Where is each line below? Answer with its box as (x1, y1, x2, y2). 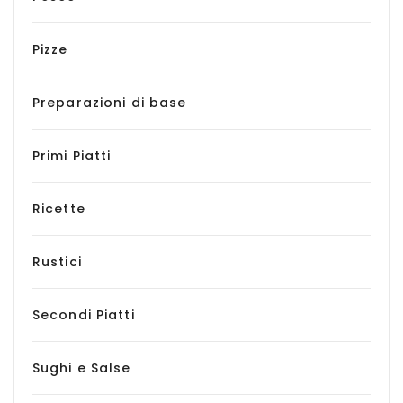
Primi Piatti (32, 147, 112, 165)
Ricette (32, 200, 85, 218)
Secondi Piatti (32, 306, 135, 324)
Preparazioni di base (32, 94, 187, 112)
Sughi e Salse (32, 359, 131, 377)
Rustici (32, 253, 82, 271)
